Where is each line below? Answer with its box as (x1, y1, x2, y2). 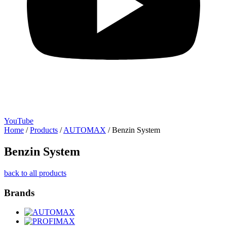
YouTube (4, 117, 33, 125)
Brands (4, 187, 34, 198)
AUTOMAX (63, 126, 106, 134)
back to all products (4, 168, 66, 177)
